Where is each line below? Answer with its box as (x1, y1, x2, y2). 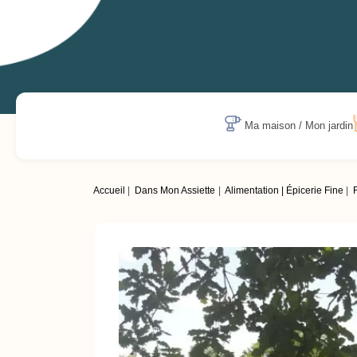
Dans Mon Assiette (135, 185, 216, 197)
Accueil (93, 185, 125, 197)
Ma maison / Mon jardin (245, 120, 354, 132)
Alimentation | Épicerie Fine (224, 185, 343, 197)
